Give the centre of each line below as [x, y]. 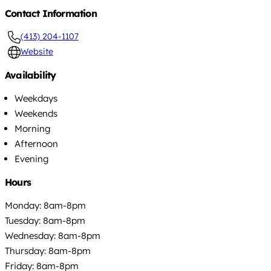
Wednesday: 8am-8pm [53, 235]
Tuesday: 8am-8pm [45, 220]
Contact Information [51, 13]
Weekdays [36, 98]
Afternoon [36, 143]
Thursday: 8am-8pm [48, 250]
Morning [32, 128]
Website [37, 51]
